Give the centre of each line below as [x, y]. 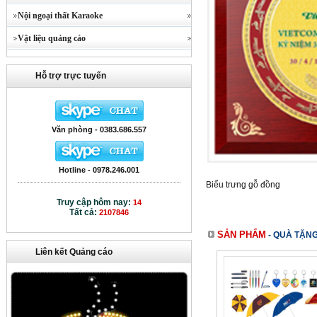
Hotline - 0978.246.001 [99, 170]
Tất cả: [84, 212]
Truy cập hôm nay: [95, 202]
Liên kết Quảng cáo [74, 252]
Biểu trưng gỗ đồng [243, 185]
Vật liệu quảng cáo [46, 38]
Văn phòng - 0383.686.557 [99, 129]
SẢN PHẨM [240, 235]
